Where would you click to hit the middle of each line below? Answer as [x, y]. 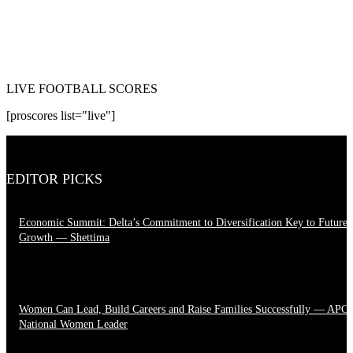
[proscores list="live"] [61, 116]
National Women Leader [73, 325]
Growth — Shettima [64, 238]
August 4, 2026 [58, 263]
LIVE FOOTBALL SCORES [82, 89]
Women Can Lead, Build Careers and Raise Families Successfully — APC [184, 310]
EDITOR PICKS [54, 179]
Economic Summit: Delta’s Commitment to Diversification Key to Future [183, 223]
